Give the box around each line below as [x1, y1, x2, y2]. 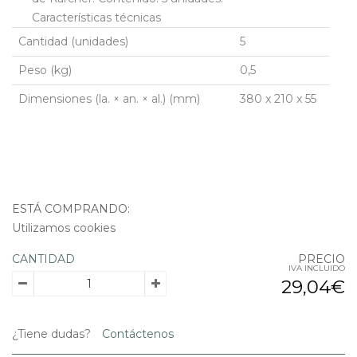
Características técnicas [32, 10, 161, 25]
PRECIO [298, 252, 345, 267]
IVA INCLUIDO [288, 263, 345, 274]
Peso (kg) [18, 63, 72, 78]
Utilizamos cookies [12, 221, 116, 236]
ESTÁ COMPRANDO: [12, 202, 130, 217]
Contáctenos [99, 327, 174, 342]
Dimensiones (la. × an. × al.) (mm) [18, 92, 200, 107]
